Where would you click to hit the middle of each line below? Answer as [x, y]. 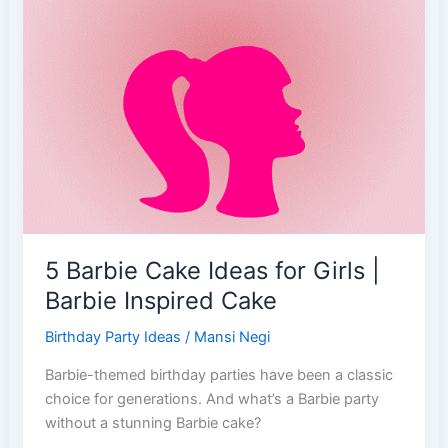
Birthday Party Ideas [113, 337]
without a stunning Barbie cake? [153, 422]
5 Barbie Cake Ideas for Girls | [213, 270]
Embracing [81, 26]
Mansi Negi [232, 337]
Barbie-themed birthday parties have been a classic [219, 374]
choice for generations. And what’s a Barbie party [212, 398]
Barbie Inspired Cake [161, 300]
